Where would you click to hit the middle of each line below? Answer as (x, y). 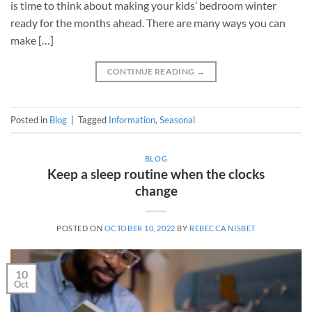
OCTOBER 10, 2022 (140, 228)
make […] (32, 40)
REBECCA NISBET (222, 228)
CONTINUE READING (151, 72)
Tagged (93, 119)
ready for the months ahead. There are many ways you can (148, 23)
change (156, 191)
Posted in (30, 119)
